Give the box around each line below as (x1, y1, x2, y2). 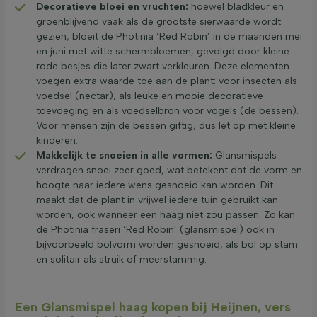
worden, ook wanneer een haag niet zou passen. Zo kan (36, 209, 295, 221)
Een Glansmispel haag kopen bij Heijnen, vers (15, 299, 291, 315)
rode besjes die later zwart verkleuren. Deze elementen (36, 60, 289, 73)
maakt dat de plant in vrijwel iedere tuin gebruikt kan (36, 194, 278, 207)
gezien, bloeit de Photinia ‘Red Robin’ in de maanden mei (36, 30, 302, 43)
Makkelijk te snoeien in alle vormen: (36, 149, 212, 162)
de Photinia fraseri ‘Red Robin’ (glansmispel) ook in (36, 224, 275, 236)
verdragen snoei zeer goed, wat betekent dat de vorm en (36, 164, 302, 177)
